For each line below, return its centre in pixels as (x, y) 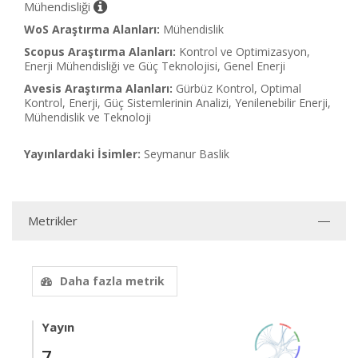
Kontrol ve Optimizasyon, (245, 52)
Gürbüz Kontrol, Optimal (239, 88)
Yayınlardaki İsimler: (82, 154)
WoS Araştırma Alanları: (92, 29)
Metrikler (53, 221)
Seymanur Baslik (187, 154)
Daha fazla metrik (112, 281)
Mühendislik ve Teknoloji (88, 117)
